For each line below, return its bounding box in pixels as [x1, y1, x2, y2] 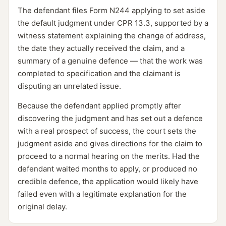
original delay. [18, 202, 67, 211]
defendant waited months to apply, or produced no [18, 164, 197, 174]
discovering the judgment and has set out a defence [18, 114, 203, 123]
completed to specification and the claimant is [18, 69, 181, 78]
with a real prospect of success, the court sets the [18, 126, 196, 136]
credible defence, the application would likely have [18, 177, 198, 186]
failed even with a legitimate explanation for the [18, 189, 187, 199]
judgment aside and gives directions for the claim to [18, 139, 202, 148]
